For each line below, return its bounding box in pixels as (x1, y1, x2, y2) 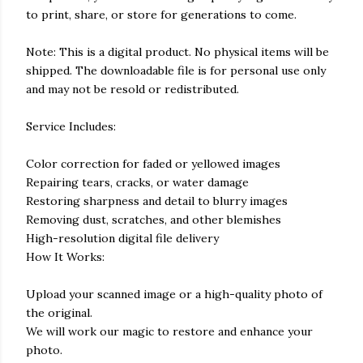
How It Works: (26, 250, 105, 264)
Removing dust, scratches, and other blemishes (26, 212, 281, 227)
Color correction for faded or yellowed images (26, 156, 280, 171)
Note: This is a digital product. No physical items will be (26, 45, 329, 59)
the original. (26, 305, 92, 320)
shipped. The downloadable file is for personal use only (26, 63, 326, 78)
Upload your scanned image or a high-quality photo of (26, 287, 322, 301)
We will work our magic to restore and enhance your (26, 324, 313, 339)
